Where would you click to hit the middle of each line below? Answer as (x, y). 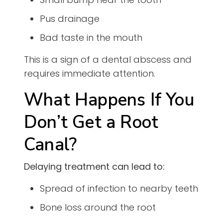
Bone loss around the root (98, 208)
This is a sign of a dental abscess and (108, 60)
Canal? (51, 145)
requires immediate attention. (90, 74)
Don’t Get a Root (91, 122)
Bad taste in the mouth (91, 38)
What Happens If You (109, 100)
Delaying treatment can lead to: (94, 167)
